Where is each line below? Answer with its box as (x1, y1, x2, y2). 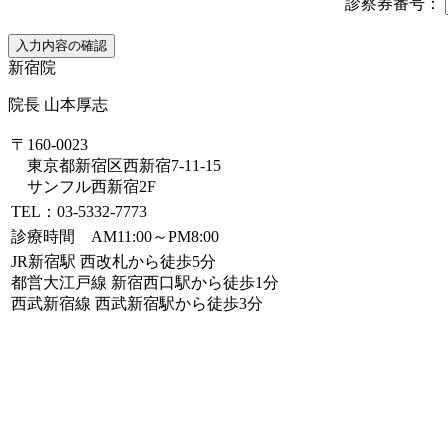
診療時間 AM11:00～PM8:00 (11, 228, 219, 246)
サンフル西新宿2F (11, 178, 156, 196)
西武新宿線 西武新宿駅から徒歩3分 (11, 295, 263, 313)
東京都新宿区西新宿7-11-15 (11, 157, 221, 175)
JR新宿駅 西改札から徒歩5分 (11, 253, 216, 271)
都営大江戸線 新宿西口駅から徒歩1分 (11, 274, 279, 292)
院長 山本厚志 (8, 96, 108, 114)
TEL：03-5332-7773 (11, 203, 147, 221)
